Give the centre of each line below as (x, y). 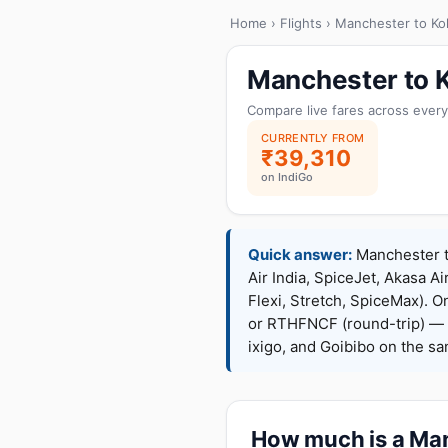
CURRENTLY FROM (313, 138)
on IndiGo (287, 177)
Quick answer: (300, 254)
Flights (301, 23)
